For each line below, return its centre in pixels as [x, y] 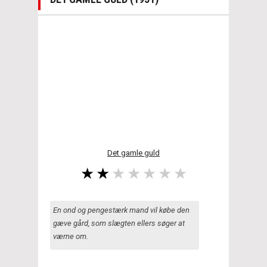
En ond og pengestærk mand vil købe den [121, 210]
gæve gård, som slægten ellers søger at [119, 223]
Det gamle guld [133, 153]
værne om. [71, 236]
